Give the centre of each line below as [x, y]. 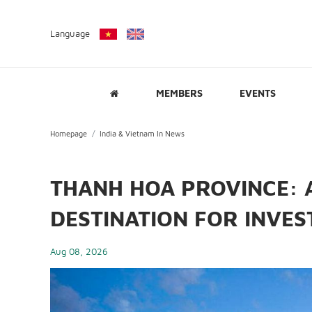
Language [70, 33]
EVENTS [257, 93]
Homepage [69, 134]
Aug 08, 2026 [79, 252]
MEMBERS [179, 93]
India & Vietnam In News [142, 134]
